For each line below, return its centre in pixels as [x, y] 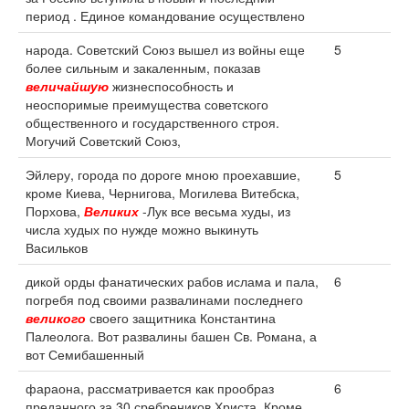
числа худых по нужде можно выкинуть [142, 229]
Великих [111, 211]
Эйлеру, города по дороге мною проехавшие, [163, 174]
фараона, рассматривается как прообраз [150, 388]
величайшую [67, 86]
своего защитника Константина [181, 318]
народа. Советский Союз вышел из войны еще [165, 49]
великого [56, 318]
